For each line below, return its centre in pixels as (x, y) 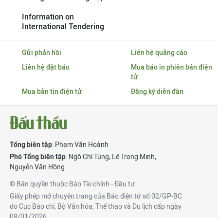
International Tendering (63, 27)
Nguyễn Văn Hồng (37, 167)
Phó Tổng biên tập (38, 157)
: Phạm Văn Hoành (80, 145)
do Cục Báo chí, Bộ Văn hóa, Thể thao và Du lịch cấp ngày (96, 206)
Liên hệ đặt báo (45, 67)
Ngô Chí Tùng (89, 157)
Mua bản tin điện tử (52, 91)
